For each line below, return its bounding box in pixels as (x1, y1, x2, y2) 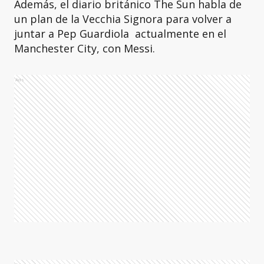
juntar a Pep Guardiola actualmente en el (14, 27, 226, 41)
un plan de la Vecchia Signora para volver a (14, 12, 232, 26)
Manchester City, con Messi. (14, 41, 155, 55)
